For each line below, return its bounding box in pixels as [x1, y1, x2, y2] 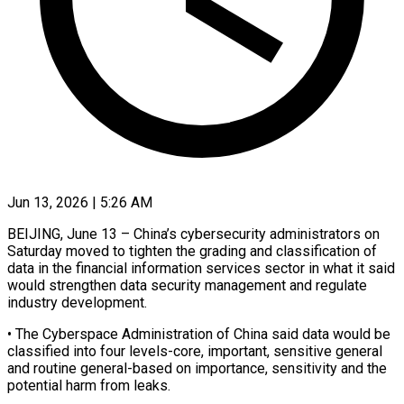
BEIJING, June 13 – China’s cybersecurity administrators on [7, 225, 380, 243]
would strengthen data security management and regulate [7, 276, 367, 294]
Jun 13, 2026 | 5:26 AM [7, 193, 152, 211]
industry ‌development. [7, 293, 147, 311]
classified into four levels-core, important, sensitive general [7, 342, 382, 360]
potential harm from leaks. [7, 376, 170, 394]
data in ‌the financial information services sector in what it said [7, 259, 395, 277]
